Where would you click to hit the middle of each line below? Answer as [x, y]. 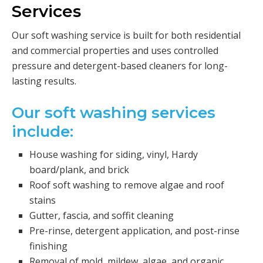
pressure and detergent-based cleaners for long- [120, 66]
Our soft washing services [114, 113]
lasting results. [44, 81]
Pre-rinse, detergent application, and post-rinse [134, 231]
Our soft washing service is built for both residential [126, 36]
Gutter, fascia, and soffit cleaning [102, 216]
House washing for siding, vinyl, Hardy [114, 155]
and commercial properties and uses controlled [115, 51]
